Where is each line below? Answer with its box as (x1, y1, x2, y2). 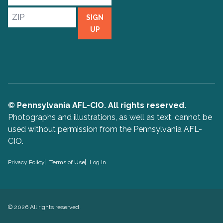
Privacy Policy (8, 158, 45, 166)
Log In (90, 158, 106, 166)
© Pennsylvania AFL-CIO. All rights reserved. (8, 100, 186, 110)
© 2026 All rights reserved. (8, 203, 81, 211)
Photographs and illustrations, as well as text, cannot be (8, 112, 212, 122)
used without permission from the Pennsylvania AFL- (8, 124, 202, 134)
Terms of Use (49, 158, 85, 166)
